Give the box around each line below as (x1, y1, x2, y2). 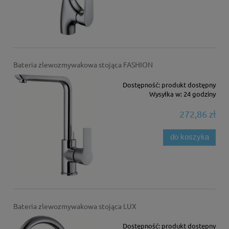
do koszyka (170, 133, 209, 142)
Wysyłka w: (149, 89, 182, 98)
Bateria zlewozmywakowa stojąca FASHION (13, 60, 153, 70)
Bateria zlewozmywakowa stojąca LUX (13, 201, 136, 211)
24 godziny (184, 89, 216, 98)
